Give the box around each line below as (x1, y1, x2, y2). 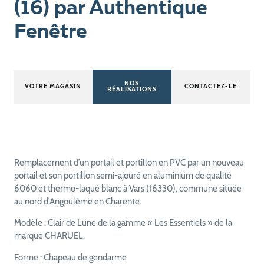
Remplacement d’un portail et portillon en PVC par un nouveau (14, 157, 244, 168)
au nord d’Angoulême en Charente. (14, 196, 141, 207)
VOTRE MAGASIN (24, 82, 81, 91)
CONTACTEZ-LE (184, 82, 237, 91)
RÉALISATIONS (107, 85, 157, 94)
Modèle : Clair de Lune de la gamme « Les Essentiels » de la (14, 217, 232, 229)
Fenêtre (14, 22, 87, 43)
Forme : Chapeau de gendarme (14, 252, 127, 263)
